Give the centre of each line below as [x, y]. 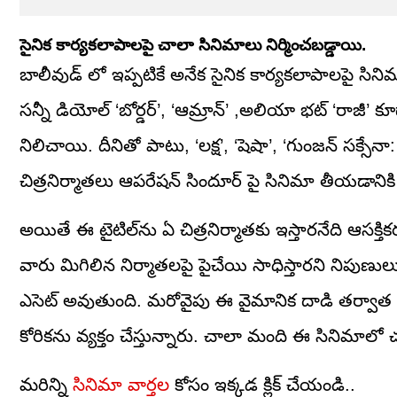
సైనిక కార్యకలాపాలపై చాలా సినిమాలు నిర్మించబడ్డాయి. [193, 44]
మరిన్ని [46, 384]
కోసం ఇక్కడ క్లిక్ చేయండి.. [262, 384]
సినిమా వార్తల [121, 384]
